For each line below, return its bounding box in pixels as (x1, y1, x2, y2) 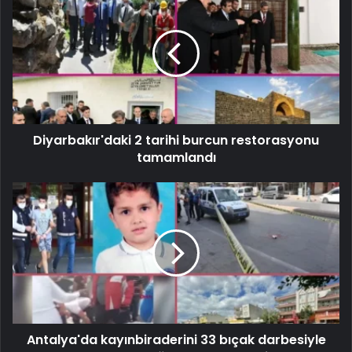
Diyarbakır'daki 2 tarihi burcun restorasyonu (33, 130, 319, 149)
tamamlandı (136, 148, 216, 167)
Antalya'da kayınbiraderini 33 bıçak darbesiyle (26, 330, 326, 349)
